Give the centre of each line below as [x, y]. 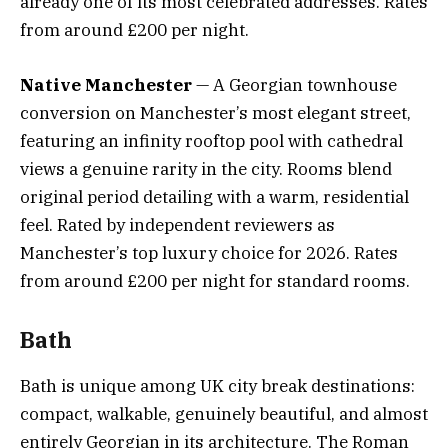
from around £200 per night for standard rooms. [215, 280]
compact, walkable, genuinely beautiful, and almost [224, 414]
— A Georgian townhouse [294, 84]
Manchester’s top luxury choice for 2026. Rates [209, 252]
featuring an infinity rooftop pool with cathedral [211, 140]
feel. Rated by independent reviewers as [177, 224]
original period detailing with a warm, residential [214, 196]
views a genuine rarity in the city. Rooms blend [206, 168]
